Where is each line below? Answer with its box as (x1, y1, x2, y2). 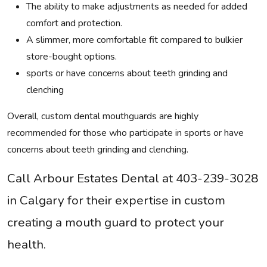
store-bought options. (26, 50, 117, 63)
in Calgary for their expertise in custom (7, 192, 225, 209)
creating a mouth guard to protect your (7, 214, 224, 231)
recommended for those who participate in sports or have (7, 126, 244, 139)
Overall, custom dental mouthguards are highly (7, 110, 198, 123)
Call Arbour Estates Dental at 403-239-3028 (7, 170, 258, 187)
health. (7, 236, 46, 253)
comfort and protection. (26, 17, 122, 30)
